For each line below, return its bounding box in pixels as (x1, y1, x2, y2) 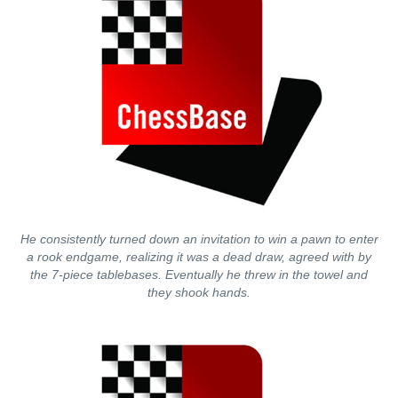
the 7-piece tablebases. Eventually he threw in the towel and (30, 267, 368, 282)
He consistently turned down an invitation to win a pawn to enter (20, 232, 378, 246)
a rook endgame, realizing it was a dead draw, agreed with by (27, 250, 371, 264)
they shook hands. (147, 285, 251, 299)
